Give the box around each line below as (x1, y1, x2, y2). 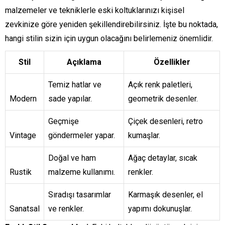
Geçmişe (48, 117, 79, 127)
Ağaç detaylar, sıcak (128, 153, 197, 163)
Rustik (10, 167, 32, 177)
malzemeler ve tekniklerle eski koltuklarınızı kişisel (5, 6, 184, 16)
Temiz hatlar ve (48, 80, 101, 90)
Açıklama (66, 57, 101, 67)
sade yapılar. (48, 94, 92, 104)
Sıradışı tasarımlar (48, 190, 111, 200)
